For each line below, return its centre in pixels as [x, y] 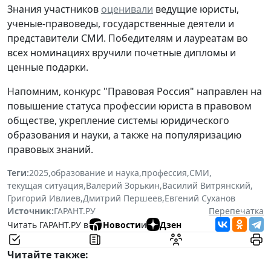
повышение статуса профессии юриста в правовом [129, 106]
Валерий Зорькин [123, 186]
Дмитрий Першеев [122, 198]
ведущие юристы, [196, 9]
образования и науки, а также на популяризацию [124, 135]
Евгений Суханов [200, 198]
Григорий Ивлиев [44, 198]
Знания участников [54, 9]
